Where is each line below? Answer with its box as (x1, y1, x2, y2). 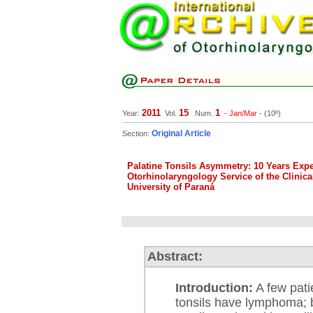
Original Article (152, 129, 211, 138)
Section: (122, 129, 152, 138)
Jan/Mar (229, 109, 257, 117)
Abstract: (147, 249, 203, 263)
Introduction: (175, 281, 253, 295)
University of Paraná (127, 182, 214, 192)
